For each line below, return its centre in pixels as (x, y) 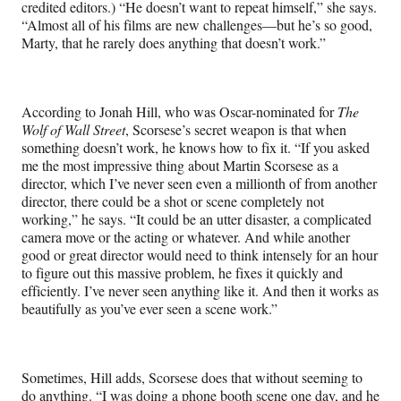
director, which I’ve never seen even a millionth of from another (199, 183)
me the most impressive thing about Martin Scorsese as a (180, 165)
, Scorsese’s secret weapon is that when (236, 129)
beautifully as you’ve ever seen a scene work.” (149, 308)
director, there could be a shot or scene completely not (173, 200)
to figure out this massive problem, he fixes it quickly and (182, 272)
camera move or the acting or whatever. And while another (186, 236)
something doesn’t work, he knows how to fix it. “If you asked (196, 147)
